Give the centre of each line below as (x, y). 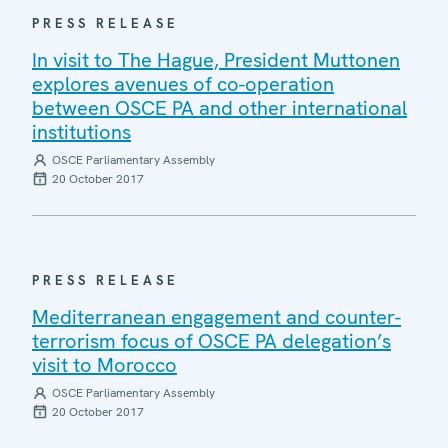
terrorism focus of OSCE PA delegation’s (211, 340)
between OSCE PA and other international (219, 107)
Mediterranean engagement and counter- (216, 316)
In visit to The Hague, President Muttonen (216, 59)
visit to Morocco (104, 364)
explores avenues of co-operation (183, 83)
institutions (81, 131)
